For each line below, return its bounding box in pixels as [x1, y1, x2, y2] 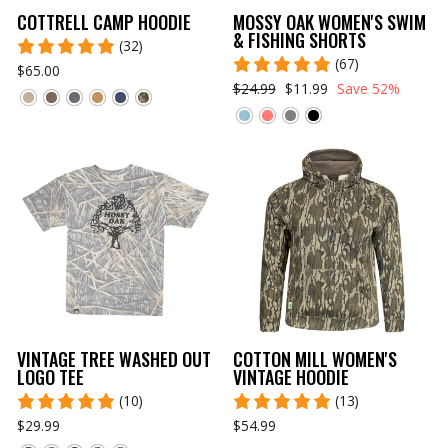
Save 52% [332, 78, 400, 98]
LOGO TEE [17, 364, 84, 390]
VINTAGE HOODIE [232, 364, 349, 390]
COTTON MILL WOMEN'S [232, 346, 397, 372]
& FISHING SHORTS [232, 26, 366, 53]
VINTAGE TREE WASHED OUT [17, 346, 211, 372]
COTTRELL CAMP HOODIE [17, 8, 191, 35]
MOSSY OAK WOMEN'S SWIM [232, 8, 426, 35]
